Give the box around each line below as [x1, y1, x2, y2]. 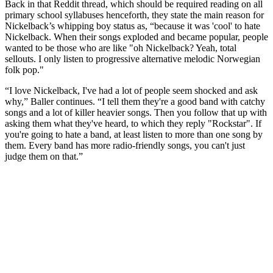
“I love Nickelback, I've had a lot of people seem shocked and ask [5, 85, 258, 96]
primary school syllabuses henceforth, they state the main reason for [5, 10, 264, 21]
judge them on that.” [5, 151, 83, 162]
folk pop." [5, 65, 44, 76]
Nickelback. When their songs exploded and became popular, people [5, 32, 268, 43]
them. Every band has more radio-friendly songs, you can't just [5, 140, 245, 151]
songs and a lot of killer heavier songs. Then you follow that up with [5, 107, 267, 118]
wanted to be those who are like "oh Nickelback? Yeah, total [5, 43, 236, 54]
